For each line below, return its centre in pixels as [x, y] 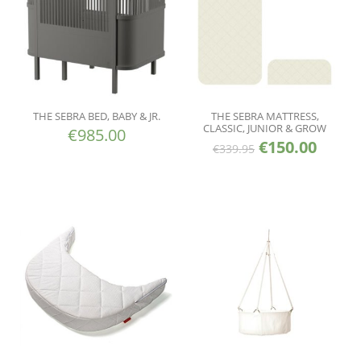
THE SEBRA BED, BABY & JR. [96, 116]
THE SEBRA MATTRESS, [265, 116]
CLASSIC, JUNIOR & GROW [265, 128]
